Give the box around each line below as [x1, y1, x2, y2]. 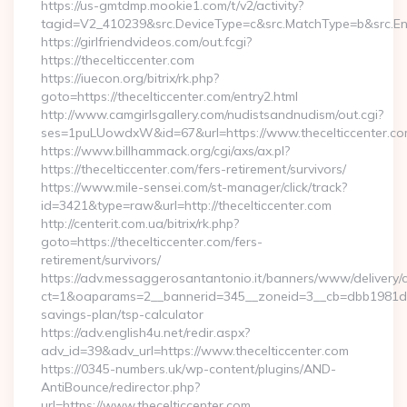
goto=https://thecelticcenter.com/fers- [41, 233, 263, 250]
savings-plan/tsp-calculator [41, 306, 203, 323]
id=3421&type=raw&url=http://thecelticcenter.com [41, 197, 332, 213]
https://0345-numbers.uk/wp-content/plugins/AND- [41, 361, 336, 377]
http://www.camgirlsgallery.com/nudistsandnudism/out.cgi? [41, 106, 383, 123]
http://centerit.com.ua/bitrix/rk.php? [41, 215, 239, 232]
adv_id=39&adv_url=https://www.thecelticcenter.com [41, 342, 349, 359]
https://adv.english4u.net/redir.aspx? [41, 324, 250, 341]
